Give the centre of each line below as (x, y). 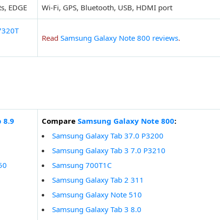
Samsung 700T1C (82, 165)
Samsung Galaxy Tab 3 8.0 (97, 209)
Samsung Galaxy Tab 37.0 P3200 (108, 136)
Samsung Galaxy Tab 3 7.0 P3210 (109, 151)
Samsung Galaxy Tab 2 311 (98, 180)
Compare (60, 121)
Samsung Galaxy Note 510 (97, 195)
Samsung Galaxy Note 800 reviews (119, 38)
